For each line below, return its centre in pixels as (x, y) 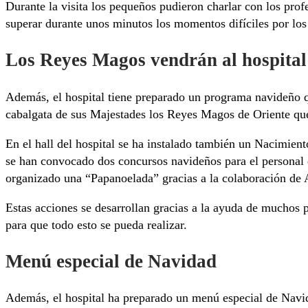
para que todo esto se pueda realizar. (96, 224)
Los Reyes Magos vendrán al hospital (156, 60)
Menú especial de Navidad (111, 262)
